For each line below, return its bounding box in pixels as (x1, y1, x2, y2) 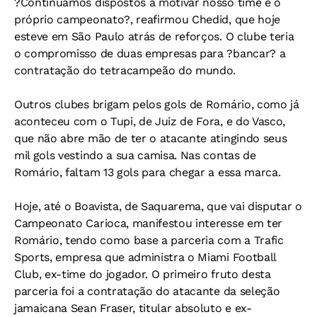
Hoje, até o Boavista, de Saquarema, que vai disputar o (14, 200, 302, 213)
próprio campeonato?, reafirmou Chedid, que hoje (14, 13, 280, 26)
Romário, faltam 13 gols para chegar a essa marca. (14, 166, 281, 179)
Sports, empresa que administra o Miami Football (14, 250, 276, 264)
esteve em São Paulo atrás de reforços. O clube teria (14, 30, 294, 43)
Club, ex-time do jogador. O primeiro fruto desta (14, 267, 271, 281)
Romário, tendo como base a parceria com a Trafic (14, 234, 284, 247)
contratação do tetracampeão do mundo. (14, 64, 236, 77)
